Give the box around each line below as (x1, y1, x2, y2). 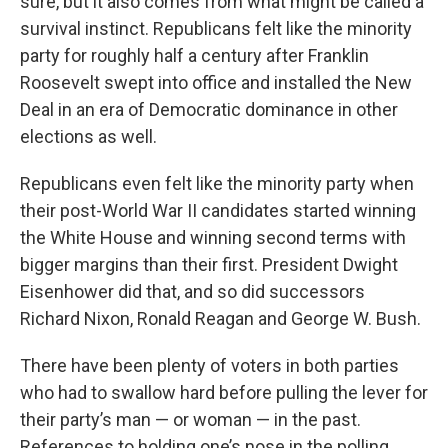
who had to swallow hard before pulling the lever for (20, 382, 428, 403)
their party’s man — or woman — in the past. (20, 409, 361, 430)
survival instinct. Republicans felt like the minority (20, 18, 412, 39)
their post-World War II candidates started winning (20, 200, 416, 221)
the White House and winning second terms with (20, 227, 406, 248)
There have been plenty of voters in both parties (20, 355, 399, 376)
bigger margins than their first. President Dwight (20, 254, 398, 275)
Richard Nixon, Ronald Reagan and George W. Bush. (20, 308, 421, 329)
